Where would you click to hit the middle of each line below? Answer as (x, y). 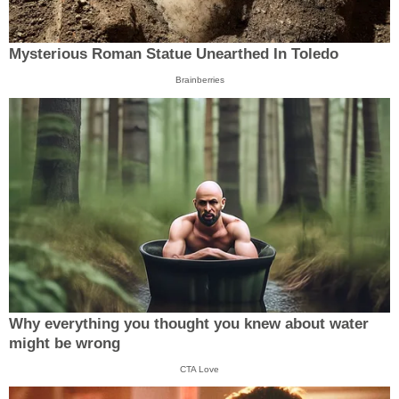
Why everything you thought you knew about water (189, 323)
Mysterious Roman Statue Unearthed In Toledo (174, 54)
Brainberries (199, 80)
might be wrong (65, 343)
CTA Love (199, 369)
